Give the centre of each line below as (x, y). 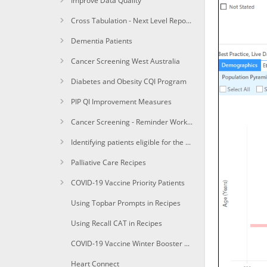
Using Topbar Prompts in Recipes (125, 203)
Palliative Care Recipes (108, 162)
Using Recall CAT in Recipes (116, 223)
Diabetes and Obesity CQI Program (128, 81)
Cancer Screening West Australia (125, 61)
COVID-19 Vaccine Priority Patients (128, 183)
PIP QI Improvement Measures (121, 102)
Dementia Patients (101, 41)
